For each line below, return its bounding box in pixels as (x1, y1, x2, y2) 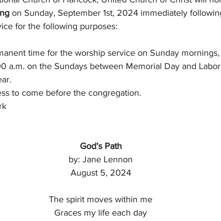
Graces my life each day (54, 208, 147, 218)
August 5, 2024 (70, 168, 131, 178)
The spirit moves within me (49, 194, 152, 204)
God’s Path (79, 141, 122, 151)
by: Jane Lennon (69, 154, 133, 164)
